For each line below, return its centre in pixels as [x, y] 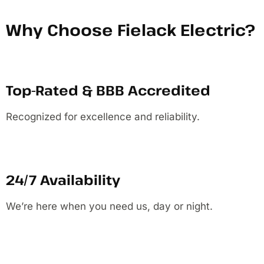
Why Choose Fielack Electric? [131, 29]
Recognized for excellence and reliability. [103, 116]
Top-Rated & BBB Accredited [108, 90]
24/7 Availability [63, 179]
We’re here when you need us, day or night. [109, 206]
